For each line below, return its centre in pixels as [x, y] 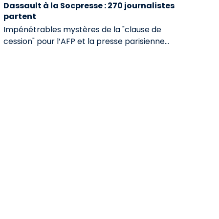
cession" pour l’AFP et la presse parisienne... [86, 41]
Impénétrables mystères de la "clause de [82, 30]
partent [20, 16]
